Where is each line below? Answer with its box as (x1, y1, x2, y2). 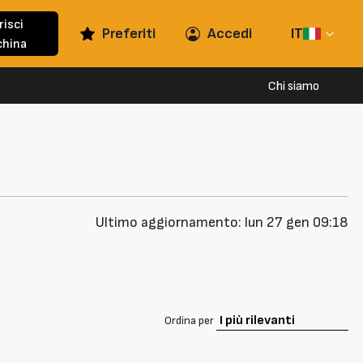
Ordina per (164, 313, 216, 327)
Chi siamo (268, 79, 319, 95)
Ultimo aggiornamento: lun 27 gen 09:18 (96, 214, 348, 232)
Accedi (207, 25, 253, 43)
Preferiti (102, 25, 156, 43)
